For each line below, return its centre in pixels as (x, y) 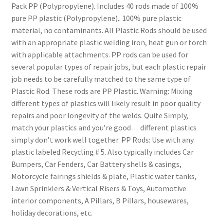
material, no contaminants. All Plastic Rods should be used (109, 30)
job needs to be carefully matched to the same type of (101, 79)
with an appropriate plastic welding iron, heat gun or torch (109, 43)
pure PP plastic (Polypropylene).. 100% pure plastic (96, 18)
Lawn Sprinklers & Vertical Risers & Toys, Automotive (99, 189)
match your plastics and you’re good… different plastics (104, 128)
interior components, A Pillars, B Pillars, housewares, (100, 201)
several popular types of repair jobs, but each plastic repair (109, 67)
